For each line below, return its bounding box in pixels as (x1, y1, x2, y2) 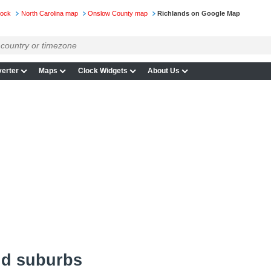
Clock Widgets (77, 67, 128, 76)
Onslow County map (87, 10, 148, 18)
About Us (148, 67, 180, 76)
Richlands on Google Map (157, 10, 241, 18)
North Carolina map (21, 10, 78, 18)
